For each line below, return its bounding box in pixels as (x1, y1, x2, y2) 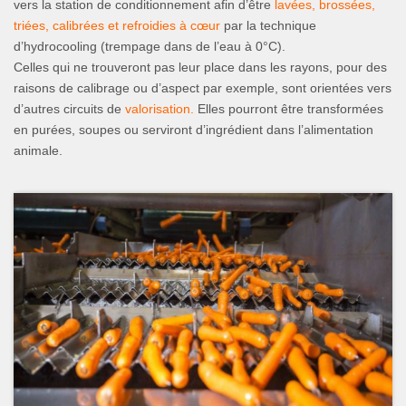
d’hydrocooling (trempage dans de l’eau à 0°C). (14, 39, 285, 54)
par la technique (220, 18, 316, 34)
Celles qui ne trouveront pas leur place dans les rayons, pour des (14, 60, 387, 75)
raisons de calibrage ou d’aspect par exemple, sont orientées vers (14, 81, 391, 96)
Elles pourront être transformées (194, 101, 383, 117)
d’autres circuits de (14, 101, 125, 117)
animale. (14, 143, 63, 159)
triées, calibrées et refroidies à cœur (14, 18, 220, 34)
